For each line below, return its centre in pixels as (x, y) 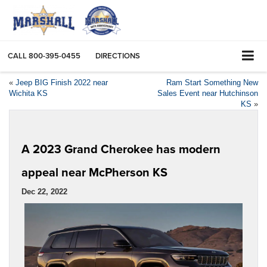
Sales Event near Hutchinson (208, 93)
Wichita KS (28, 93)
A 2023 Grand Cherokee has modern (121, 148)
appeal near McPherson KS (94, 172)
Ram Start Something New (212, 82)
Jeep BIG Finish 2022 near (62, 82)
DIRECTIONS (118, 56)
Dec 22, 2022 (44, 191)
